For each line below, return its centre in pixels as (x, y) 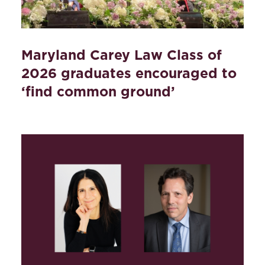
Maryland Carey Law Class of (122, 55)
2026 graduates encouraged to (129, 73)
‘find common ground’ (98, 91)
